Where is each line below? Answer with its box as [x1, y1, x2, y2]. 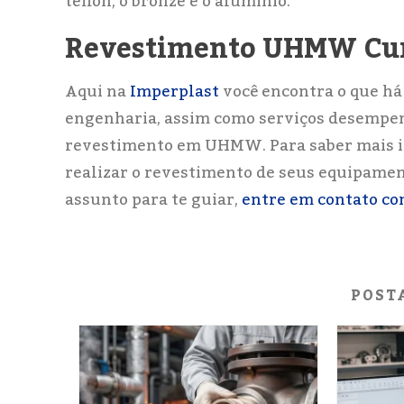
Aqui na [65, 77, 130, 108]
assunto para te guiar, [65, 185, 242, 216]
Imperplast [130, 77, 219, 108]
